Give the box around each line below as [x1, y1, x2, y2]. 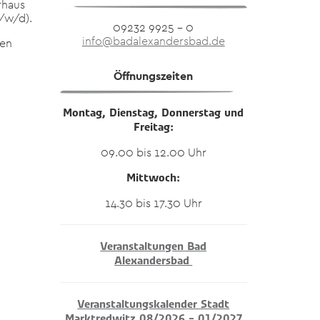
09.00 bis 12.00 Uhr [100, 145, 206, 159]
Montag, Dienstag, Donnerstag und [63, 106, 244, 120]
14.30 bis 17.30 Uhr [104, 196, 202, 210]
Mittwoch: [126, 171, 181, 185]
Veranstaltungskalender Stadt [77, 297, 230, 311]
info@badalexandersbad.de [81, 34, 225, 48]
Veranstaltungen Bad [100, 239, 207, 254]
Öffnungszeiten [114, 69, 194, 83]
